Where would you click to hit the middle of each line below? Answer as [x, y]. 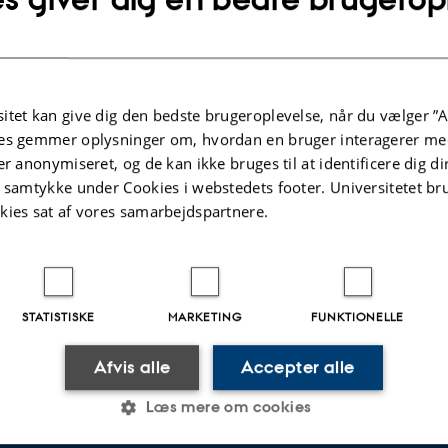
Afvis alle [132, 367]
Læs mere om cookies [228, 407]
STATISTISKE [59, 316]
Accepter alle [298, 367]
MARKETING [204, 316]
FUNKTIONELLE [358, 316]
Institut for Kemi [81, 21]
